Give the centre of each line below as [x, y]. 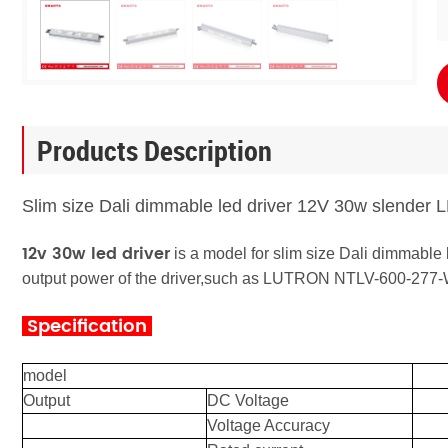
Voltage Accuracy [268, 425]
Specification [87, 326]
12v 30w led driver [96, 254]
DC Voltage [248, 400]
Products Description [154, 150]
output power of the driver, [113, 278]
